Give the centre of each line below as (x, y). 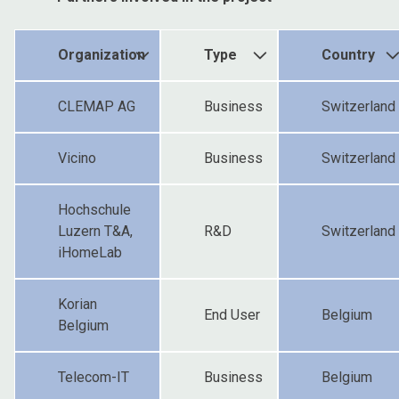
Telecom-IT (94, 377)
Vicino (77, 158)
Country (348, 54)
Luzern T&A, (95, 231)
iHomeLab (90, 252)
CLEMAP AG (97, 106)
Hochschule (94, 209)
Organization (102, 54)
